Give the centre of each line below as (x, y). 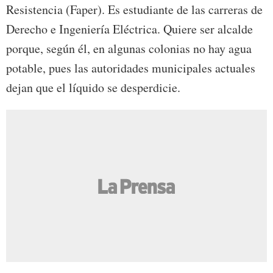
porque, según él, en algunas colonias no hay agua (129, 49)
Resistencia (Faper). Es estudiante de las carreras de (134, 10)
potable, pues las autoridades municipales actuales (131, 68)
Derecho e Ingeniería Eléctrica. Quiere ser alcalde (129, 29)
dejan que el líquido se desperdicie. (93, 88)
